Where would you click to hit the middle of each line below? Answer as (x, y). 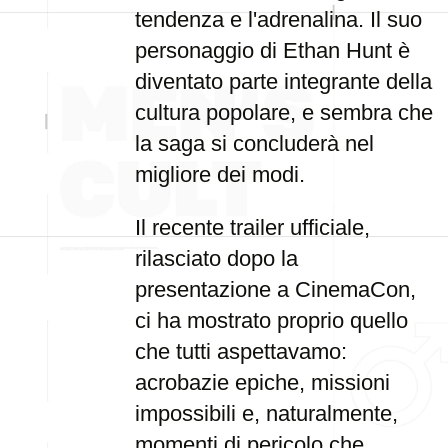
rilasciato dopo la (216, 258)
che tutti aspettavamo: (241, 351)
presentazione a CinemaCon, (275, 289)
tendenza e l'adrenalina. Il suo (278, 19)
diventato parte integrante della (283, 81)
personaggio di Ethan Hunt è (272, 50)
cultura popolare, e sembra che (284, 112)
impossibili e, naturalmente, (266, 413)
